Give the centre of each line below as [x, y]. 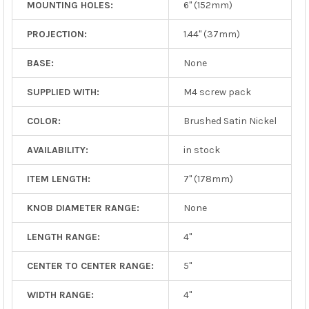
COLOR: [43, 121]
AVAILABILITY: [57, 150]
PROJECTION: [57, 34]
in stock [201, 150]
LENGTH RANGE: [63, 237]
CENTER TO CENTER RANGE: [90, 266]
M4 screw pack [217, 92]
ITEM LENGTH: [58, 179]
